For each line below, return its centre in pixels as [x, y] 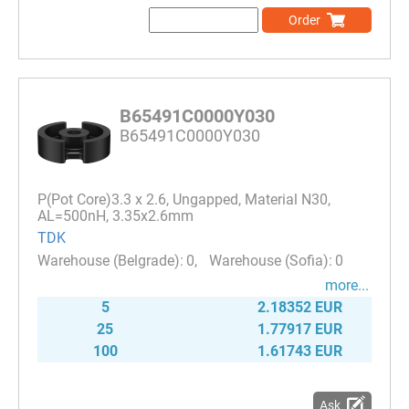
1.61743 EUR [300, 351]
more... [347, 286]
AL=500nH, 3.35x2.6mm [115, 216]
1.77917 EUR [300, 330]
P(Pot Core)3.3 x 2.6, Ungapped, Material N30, [184, 200]
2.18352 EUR [300, 308]
